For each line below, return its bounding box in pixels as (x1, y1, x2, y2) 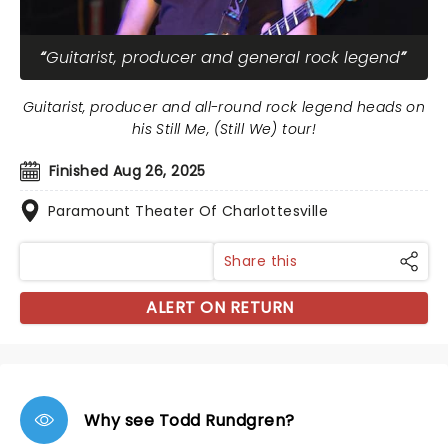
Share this (224, 251, 298, 271)
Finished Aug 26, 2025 (49, 161, 206, 181)
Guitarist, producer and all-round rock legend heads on (22, 97, 426, 117)
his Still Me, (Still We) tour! (131, 119, 317, 139)
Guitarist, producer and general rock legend (46, 46, 400, 69)
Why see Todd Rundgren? (84, 408, 295, 432)
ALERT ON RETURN (146, 296, 294, 319)
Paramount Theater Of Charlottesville (48, 201, 329, 221)
